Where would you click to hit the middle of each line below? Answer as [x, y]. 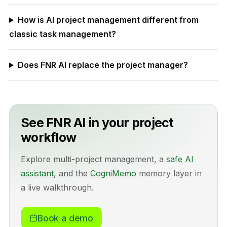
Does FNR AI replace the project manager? [103, 65]
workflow [48, 137]
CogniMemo [113, 173]
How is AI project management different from [108, 20]
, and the [72, 173]
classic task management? [63, 34]
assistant [37, 173]
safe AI [180, 159]
